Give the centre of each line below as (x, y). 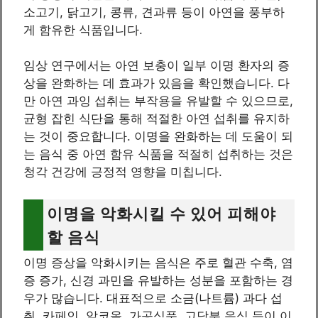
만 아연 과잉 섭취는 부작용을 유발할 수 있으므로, (158, 101)
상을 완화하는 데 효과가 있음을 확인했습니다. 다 (157, 83)
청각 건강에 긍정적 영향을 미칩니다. (123, 172)
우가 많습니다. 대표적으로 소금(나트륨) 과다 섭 (153, 298)
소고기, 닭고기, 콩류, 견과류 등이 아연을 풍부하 (154, 12)
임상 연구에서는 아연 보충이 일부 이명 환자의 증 (157, 66)
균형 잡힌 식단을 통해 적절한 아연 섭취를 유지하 (157, 119)
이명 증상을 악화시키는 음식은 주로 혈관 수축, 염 (158, 262)
